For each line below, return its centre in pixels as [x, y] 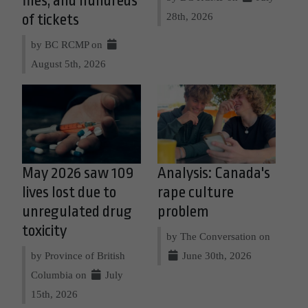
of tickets [51, 20]
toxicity [44, 231]
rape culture [195, 192]
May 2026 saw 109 [78, 173]
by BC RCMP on [68, 44]
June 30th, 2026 [215, 255]
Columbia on [60, 274]
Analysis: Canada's [213, 173]
